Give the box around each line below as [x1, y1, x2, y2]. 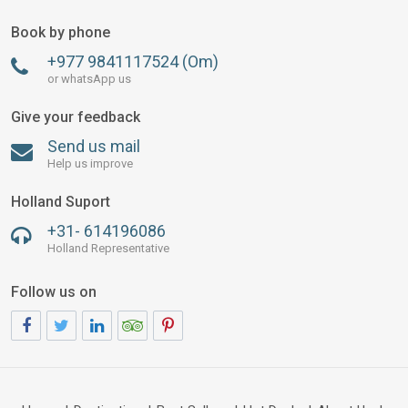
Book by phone [11, 24, 110, 41]
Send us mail [47, 137, 140, 156]
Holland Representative [47, 241, 169, 255]
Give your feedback [11, 108, 140, 126]
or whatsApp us [47, 72, 131, 86]
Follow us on [11, 283, 97, 301]
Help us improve [47, 157, 133, 170]
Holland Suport [11, 193, 110, 210]
